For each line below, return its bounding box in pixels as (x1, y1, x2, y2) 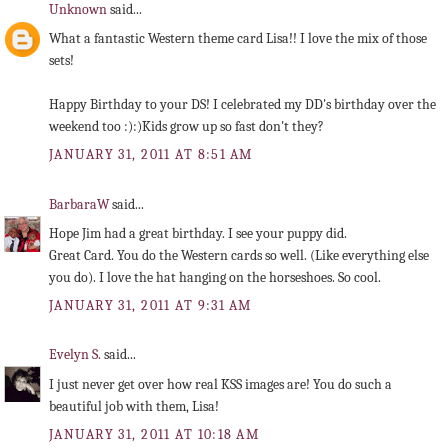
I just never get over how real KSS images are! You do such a (49, 375, 392, 393)
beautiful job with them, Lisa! (49, 397, 219, 415)
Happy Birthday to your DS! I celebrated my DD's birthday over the (49, 95, 436, 113)
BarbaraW (49, 195, 112, 213)
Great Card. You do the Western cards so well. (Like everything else (49, 246, 429, 264)
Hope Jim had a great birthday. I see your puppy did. (49, 224, 347, 242)
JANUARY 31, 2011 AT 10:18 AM (49, 425, 260, 443)
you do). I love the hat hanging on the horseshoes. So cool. (49, 268, 381, 286)
